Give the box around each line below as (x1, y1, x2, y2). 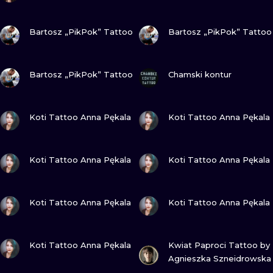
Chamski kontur (168, 69, 232, 79)
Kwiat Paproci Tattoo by (168, 240, 270, 250)
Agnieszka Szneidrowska (168, 253, 271, 263)
